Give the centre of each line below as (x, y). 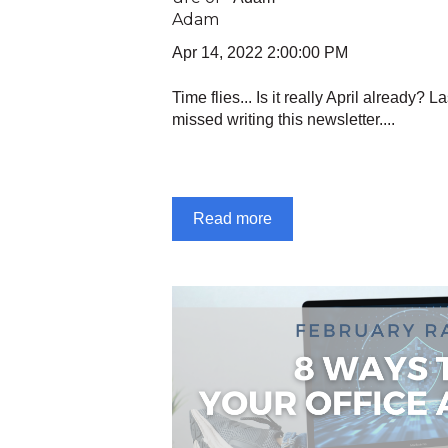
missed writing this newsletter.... (283, 119)
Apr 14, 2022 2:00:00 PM (260, 53)
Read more (232, 219)
